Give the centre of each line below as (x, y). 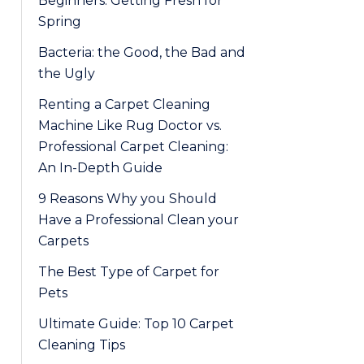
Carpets (63, 241)
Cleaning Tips (82, 345)
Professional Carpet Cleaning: (133, 147)
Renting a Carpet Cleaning (124, 104)
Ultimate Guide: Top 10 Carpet (136, 324)
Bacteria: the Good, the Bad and (142, 52)
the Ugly (67, 74)
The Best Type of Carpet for (129, 272)
